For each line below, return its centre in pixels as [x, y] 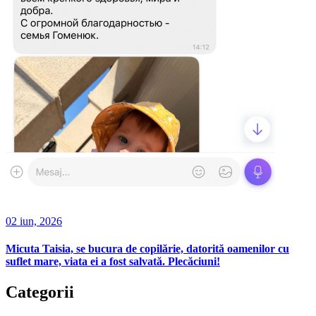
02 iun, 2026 [34, 221]
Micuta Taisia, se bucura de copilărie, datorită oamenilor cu [147, 248]
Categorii [40, 292]
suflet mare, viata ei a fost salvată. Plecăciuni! [113, 261]
